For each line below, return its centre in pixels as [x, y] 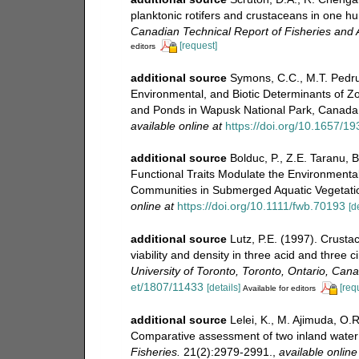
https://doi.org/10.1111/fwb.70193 [261, 206]
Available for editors [279, 288]
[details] [223, 288]
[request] [198, 45]
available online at [176, 125]
